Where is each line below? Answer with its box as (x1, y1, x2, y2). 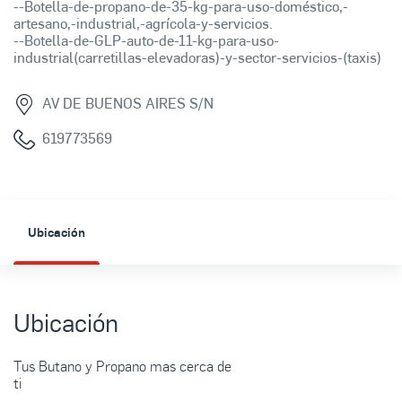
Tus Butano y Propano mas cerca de (13, 355, 232, 377)
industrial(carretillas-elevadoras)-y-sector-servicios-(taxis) (13, 47, 381, 68)
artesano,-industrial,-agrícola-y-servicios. (13, 13, 273, 34)
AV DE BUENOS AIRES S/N (42, 92, 214, 114)
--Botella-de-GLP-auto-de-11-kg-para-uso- (13, 30, 279, 51)
